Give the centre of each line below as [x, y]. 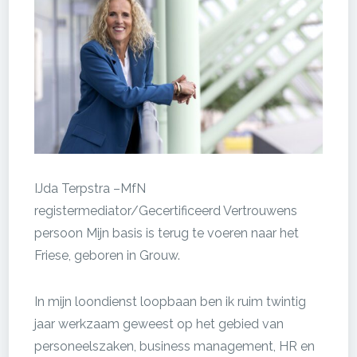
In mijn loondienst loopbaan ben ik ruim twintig [170, 301]
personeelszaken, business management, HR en [175, 346]
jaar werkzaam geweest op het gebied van [159, 324]
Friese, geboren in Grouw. [107, 255]
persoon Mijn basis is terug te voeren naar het [167, 233]
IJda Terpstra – [77, 188]
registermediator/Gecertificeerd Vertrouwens [166, 210]
